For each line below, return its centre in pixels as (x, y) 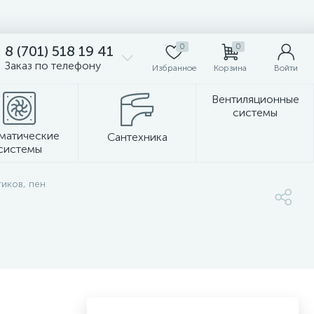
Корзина (230, 68)
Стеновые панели (157, 178)
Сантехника (137, 137)
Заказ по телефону (53, 66)
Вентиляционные (255, 99)
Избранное (174, 68)
